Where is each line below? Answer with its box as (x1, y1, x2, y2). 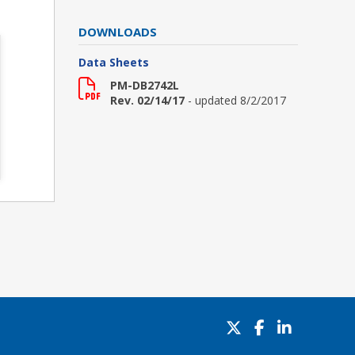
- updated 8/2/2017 (187, 93, 286, 108)
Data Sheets (78, 55, 149, 70)
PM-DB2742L (109, 78, 179, 93)
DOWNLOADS (78, 24, 157, 40)
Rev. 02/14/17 (109, 93, 185, 108)
